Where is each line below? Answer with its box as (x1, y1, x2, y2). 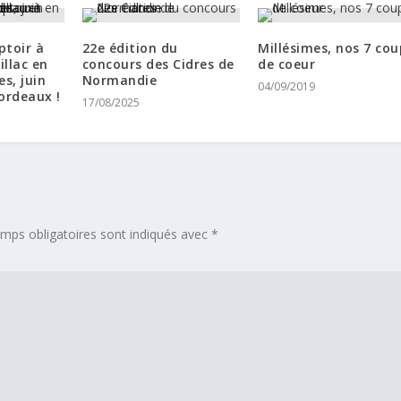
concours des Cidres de (81, 55, 235, 73)
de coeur (258, 55, 316, 73)
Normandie (81, 72, 158, 90)
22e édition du (81, 39, 178, 57)
